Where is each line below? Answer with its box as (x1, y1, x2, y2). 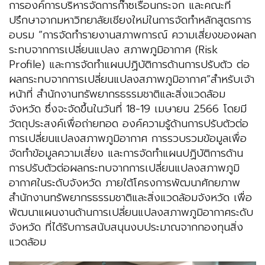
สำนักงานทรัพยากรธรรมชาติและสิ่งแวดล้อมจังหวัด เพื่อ (9, 189, 252, 206)
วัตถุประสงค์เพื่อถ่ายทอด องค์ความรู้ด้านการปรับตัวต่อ (9, 115, 248, 132)
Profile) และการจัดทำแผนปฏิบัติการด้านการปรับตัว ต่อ (9, 56, 250, 73)
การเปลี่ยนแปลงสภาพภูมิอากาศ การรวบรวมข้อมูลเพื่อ (9, 130, 247, 147)
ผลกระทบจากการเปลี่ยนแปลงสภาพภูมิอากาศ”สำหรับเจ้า (9, 71, 254, 88)
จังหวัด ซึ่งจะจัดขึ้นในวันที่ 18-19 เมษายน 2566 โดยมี (9, 101, 247, 118)
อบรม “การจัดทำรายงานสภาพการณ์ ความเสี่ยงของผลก (9, 27, 256, 44)
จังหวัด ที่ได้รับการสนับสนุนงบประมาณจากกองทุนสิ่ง (9, 219, 243, 236)
